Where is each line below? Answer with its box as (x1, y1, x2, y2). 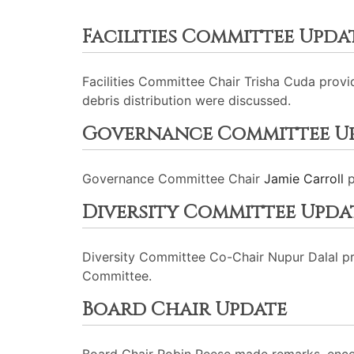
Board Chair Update (82, 297, 287, 322)
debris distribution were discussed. (82, 92, 291, 108)
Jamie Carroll (264, 171, 348, 186)
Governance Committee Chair (82, 171, 264, 186)
